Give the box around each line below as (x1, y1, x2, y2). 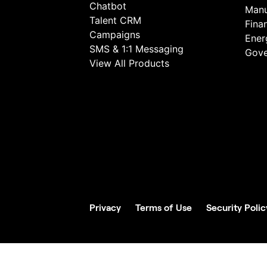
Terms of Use (135, 203, 192, 213)
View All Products (89, 57, 169, 69)
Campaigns (89, 29, 140, 41)
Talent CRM (89, 14, 141, 26)
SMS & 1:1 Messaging (89, 43, 184, 55)
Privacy (89, 203, 121, 213)
